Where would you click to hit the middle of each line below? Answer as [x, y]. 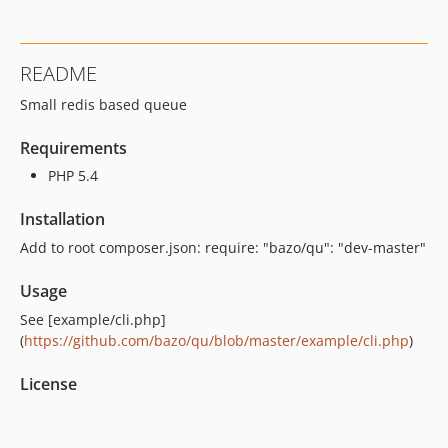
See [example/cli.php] [93, 319]
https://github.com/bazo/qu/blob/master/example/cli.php [216, 340]
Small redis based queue [103, 104]
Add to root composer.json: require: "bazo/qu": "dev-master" [223, 247]
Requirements [73, 148]
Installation [62, 219]
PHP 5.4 [73, 175]
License [48, 384]
